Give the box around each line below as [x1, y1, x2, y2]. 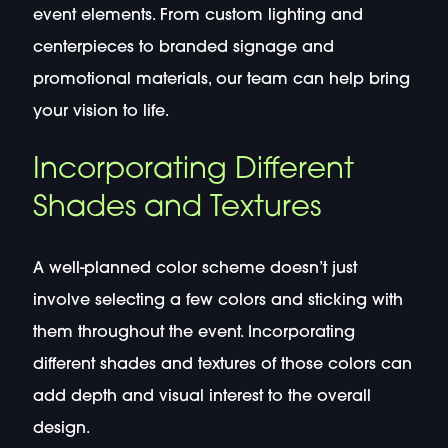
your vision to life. [32, 103, 169, 120]
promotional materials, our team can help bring [32, 71, 410, 88]
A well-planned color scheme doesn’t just [32, 260, 357, 277]
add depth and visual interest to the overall [32, 388, 371, 405]
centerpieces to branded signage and [32, 39, 334, 56]
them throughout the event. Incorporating [32, 324, 355, 341]
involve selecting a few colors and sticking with [32, 292, 403, 309]
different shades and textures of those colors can [32, 356, 412, 373]
